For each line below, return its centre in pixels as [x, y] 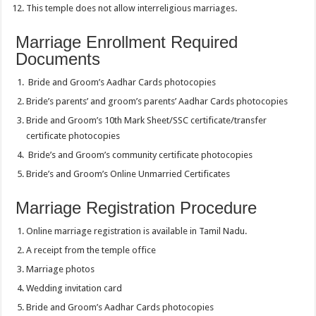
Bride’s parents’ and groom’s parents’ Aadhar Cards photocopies [157, 102]
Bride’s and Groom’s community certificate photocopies [140, 155]
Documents [58, 59]
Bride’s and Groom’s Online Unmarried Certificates [128, 174]
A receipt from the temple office [91, 250]
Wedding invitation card [74, 288]
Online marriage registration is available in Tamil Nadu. [137, 231]
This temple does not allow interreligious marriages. [132, 8]
